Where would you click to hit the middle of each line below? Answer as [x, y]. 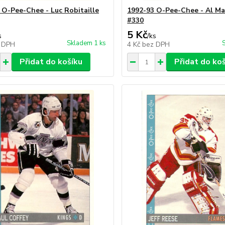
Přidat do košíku [51, 62]
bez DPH [156, 44]
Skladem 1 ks [87, 43]
